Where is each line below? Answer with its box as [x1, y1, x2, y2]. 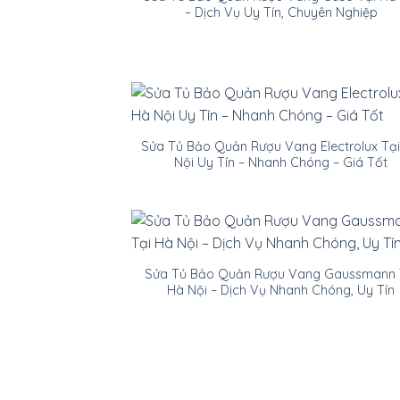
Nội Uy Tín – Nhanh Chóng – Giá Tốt [174, 154, 387, 171]
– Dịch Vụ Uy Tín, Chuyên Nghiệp [184, 4, 378, 21]
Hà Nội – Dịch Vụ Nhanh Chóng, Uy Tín [167, 282, 395, 299]
